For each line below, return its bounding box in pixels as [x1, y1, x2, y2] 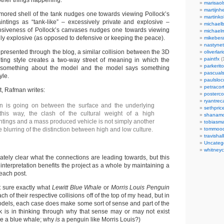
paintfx [204, 56, 219, 61]
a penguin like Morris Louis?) [61, 216, 140, 223]
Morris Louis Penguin [110, 184, 170, 191]
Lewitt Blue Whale [51, 184, 103, 191]
